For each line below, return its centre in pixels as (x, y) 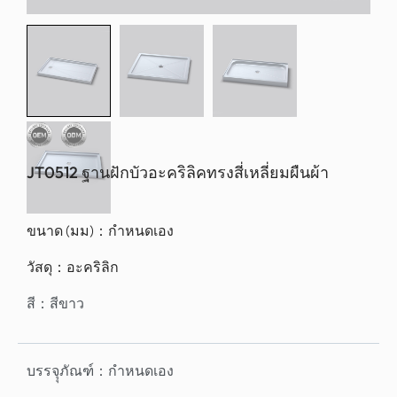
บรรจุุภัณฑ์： (67, 371)
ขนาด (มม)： (67, 230)
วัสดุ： (47, 267)
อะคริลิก (93, 267)
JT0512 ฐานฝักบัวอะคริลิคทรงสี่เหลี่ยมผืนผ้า (178, 172)
